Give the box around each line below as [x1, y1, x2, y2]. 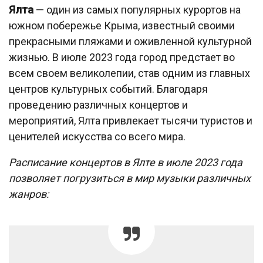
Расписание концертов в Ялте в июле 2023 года [9, 156, 242, 168]
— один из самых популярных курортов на [33, 4, 241, 16]
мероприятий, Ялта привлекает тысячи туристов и [9, 114, 252, 127]
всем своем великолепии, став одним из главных [9, 67, 250, 79]
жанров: [9, 188, 49, 200]
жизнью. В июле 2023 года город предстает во [9, 51, 235, 63]
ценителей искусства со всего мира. [9, 130, 186, 143]
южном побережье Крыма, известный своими [9, 19, 235, 32]
